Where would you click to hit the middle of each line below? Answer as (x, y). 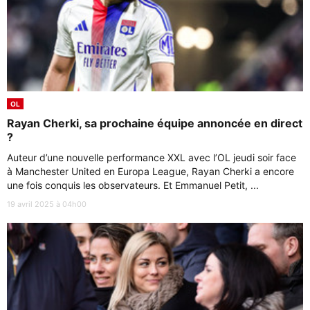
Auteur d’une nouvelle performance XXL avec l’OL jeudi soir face (152, 157)
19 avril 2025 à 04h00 (47, 204)
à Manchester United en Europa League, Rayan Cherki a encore (151, 171)
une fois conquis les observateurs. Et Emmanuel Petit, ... (133, 185)
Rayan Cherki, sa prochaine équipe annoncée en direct (155, 123)
